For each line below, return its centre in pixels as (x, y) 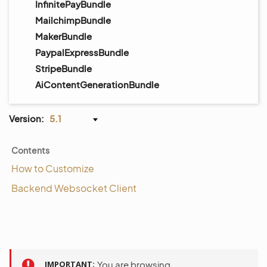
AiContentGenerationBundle (97, 84)
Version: (27, 118)
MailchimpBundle (73, 20)
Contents (30, 150)
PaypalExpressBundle (82, 52)
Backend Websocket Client (74, 188)
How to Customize (53, 168)
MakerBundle (63, 36)
